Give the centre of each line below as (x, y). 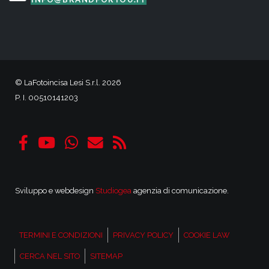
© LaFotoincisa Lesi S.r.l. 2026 (68, 83)
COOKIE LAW (207, 235)
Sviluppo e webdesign (55, 191)
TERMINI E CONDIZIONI (61, 235)
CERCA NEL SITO (50, 256)
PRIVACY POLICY (143, 235)
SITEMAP (106, 256)
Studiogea (113, 191)
